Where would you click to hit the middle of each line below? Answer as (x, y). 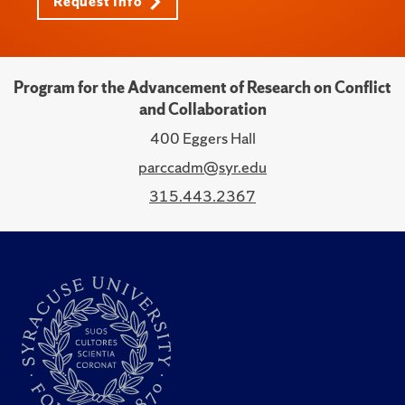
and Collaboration (202, 109)
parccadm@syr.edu (202, 167)
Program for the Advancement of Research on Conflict (202, 87)
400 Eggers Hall (202, 138)
